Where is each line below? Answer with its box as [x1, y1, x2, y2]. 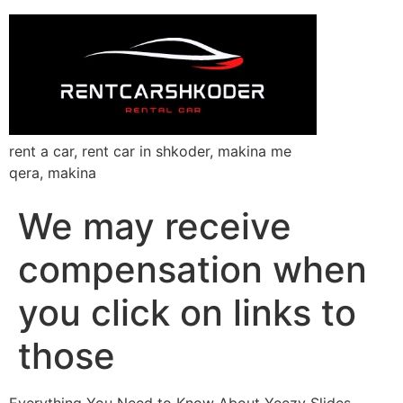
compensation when [18, 246, 367, 291]
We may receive [18, 203, 291, 248]
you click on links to [18, 290, 356, 335]
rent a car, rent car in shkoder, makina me [9, 141, 291, 160]
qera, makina [9, 163, 96, 182]
